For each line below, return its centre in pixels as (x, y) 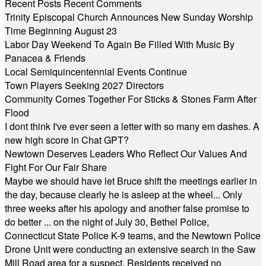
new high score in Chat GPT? (67, 140)
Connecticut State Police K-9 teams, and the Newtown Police (133, 235)
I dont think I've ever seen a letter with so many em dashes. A (132, 126)
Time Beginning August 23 (61, 31)
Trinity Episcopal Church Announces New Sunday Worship (129, 17)
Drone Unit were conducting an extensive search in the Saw (130, 249)
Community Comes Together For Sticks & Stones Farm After (131, 99)
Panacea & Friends (45, 58)
